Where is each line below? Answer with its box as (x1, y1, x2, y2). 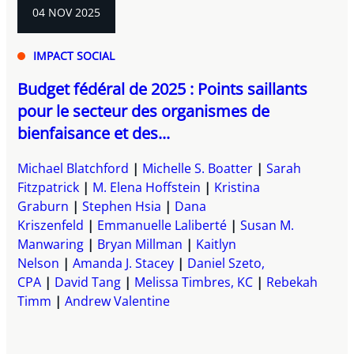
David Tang (55, 273, 122, 291)
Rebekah (266, 273, 318, 291)
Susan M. (240, 216, 295, 234)
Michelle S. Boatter (142, 159, 254, 177)
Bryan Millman (97, 235, 183, 253)
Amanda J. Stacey (73, 254, 175, 272)
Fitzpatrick (17, 178, 80, 196)
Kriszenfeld (17, 216, 85, 234)
